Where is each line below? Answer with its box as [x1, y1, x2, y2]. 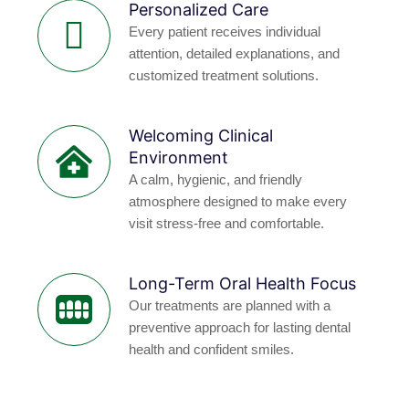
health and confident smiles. [129, 341, 294, 357]
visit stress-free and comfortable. [129, 215, 324, 231]
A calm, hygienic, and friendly [129, 171, 302, 187]
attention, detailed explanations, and [129, 45, 340, 61]
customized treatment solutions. [129, 67, 319, 83]
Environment [129, 147, 228, 167]
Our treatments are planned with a [129, 297, 330, 313]
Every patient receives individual [129, 23, 320, 39]
